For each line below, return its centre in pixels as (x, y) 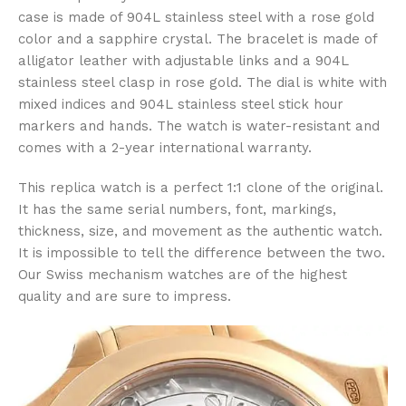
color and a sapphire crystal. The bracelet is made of (198, 39)
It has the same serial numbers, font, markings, (177, 210)
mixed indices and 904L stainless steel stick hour (181, 105)
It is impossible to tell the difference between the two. (202, 253)
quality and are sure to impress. (125, 297)
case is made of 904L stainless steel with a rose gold (196, 18)
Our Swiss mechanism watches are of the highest (183, 275)
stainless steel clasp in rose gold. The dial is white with (203, 83)
